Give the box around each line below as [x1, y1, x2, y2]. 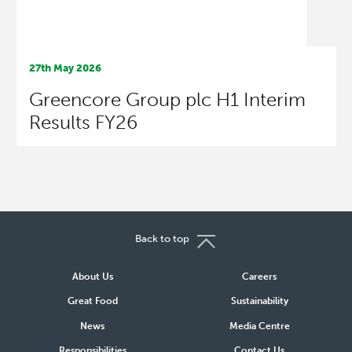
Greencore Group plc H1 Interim [28, 87, 306, 111]
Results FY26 [28, 110, 137, 134]
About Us [71, 270, 113, 282]
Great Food [67, 295, 118, 307]
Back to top [135, 232, 189, 244]
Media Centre [229, 320, 290, 332]
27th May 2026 [28, 61, 101, 74]
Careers [242, 270, 277, 282]
